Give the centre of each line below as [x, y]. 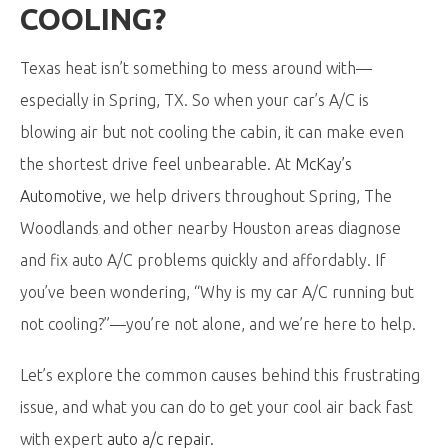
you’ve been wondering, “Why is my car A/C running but [217, 292]
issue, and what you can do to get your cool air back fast [216, 407]
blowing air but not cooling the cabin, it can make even [212, 132]
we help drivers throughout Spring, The [249, 196]
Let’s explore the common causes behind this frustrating [220, 375]
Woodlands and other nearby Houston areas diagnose [210, 228]
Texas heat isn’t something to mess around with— [196, 68]
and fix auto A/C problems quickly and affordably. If [203, 260]
